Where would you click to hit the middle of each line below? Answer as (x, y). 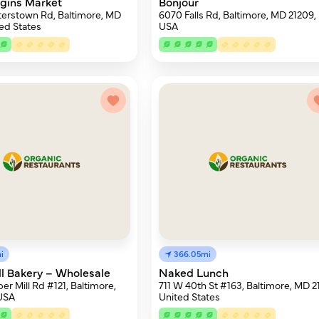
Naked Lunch (194, 272)
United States (190, 296)
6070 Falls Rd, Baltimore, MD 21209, (238, 14)
